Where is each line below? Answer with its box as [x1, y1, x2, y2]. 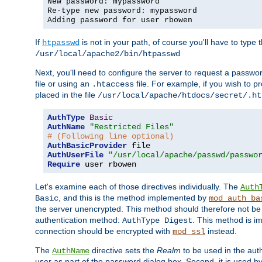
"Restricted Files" [89, 122, 174, 132]
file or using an [35, 78, 92, 88]
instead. [205, 226, 237, 236]
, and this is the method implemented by [58, 192, 209, 202]
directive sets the [89, 245, 157, 255]
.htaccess [92, 79, 134, 89]
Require [47, 159, 80, 169]
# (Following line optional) [47, 131, 174, 141]
